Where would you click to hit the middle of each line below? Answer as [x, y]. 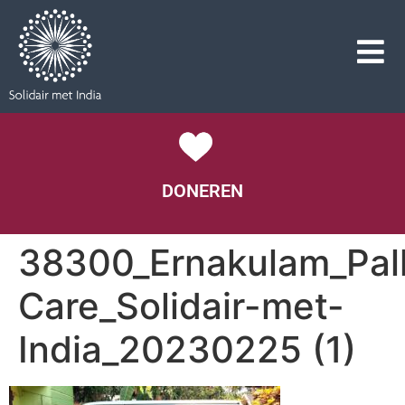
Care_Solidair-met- [181, 306]
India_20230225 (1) [187, 350]
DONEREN [202, 191]
